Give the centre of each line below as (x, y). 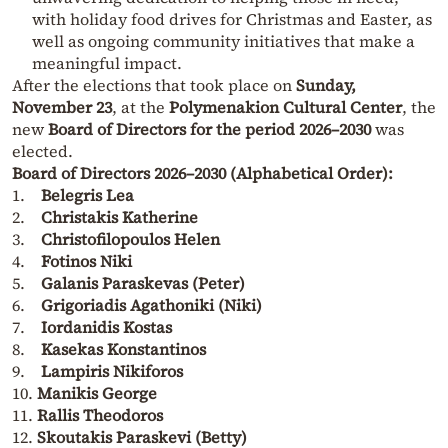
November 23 (62, 106)
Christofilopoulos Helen (130, 238)
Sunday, (326, 84)
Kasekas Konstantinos (123, 348)
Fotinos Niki (86, 260)
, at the (140, 106)
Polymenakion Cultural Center (285, 106)
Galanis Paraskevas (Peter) (143, 282)
